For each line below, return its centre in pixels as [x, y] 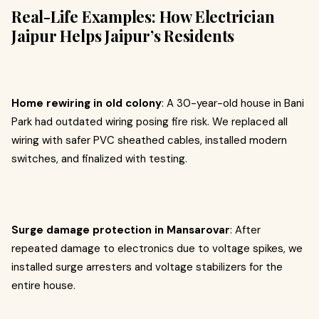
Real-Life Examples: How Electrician [143, 16]
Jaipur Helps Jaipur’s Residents [123, 36]
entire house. [43, 286]
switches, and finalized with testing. [99, 159]
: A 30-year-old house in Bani [233, 103]
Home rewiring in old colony [87, 103]
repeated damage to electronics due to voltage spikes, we [157, 249]
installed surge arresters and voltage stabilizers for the [147, 267]
